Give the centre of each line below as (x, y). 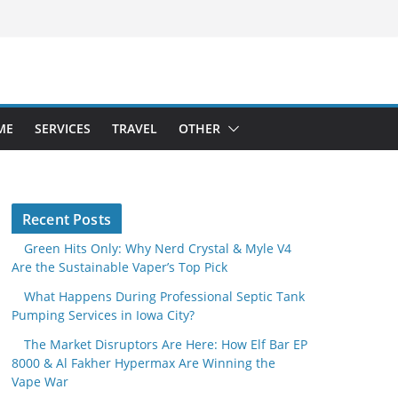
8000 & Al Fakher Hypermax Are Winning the (143, 363)
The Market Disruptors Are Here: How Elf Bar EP (166, 344)
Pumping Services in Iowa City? (103, 315)
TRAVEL (135, 128)
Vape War (40, 382)
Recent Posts (67, 219)
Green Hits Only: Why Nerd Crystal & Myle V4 (158, 248)
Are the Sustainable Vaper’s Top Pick (119, 267)
